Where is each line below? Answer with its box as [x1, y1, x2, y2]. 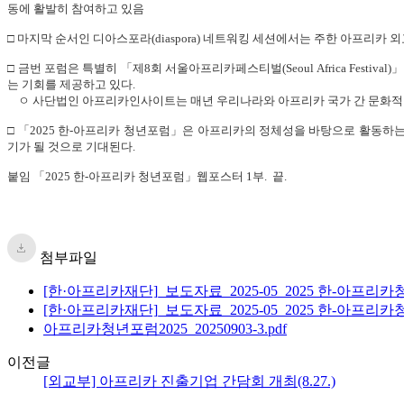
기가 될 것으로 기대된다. [7, 139, 135, 153]
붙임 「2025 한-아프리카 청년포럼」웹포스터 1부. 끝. [7, 169, 287, 183]
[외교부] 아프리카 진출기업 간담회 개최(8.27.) [43, 372, 335, 389]
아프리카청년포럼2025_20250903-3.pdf [43, 320, 287, 336]
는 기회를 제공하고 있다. [7, 77, 138, 91]
